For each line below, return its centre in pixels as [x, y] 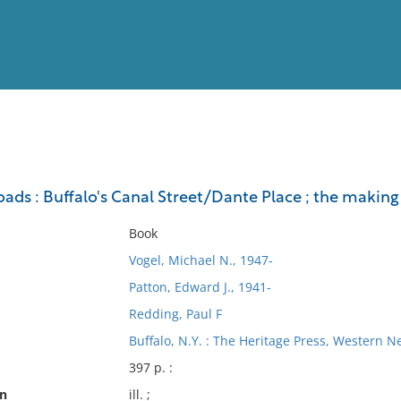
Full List [365, 175]
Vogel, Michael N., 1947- [200, 260]
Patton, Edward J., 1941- [200, 287]
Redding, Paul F [175, 314]
